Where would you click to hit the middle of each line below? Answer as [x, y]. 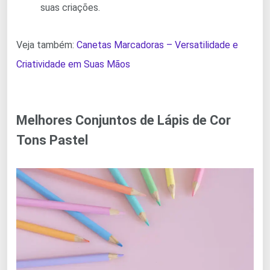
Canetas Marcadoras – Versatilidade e [157, 45]
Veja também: [46, 45]
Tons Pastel [52, 140]
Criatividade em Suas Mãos [73, 64]
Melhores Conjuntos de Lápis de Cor [124, 121]
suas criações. [70, 8]
